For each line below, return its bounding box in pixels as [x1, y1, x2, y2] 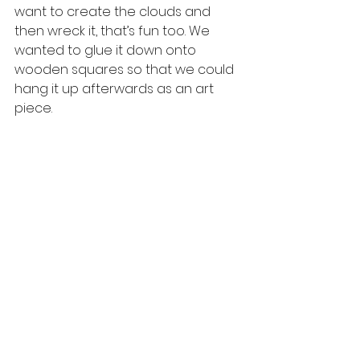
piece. [14, 99, 55, 118]
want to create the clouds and [14, 2, 214, 22]
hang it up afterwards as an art [14, 80, 217, 99]
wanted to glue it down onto [14, 41, 199, 60]
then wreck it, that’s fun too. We [14, 22, 213, 41]
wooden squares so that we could [14, 60, 237, 80]
